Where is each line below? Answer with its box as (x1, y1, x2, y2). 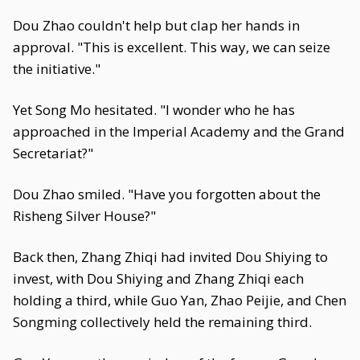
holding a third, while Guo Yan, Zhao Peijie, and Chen (13, 291, 346, 309)
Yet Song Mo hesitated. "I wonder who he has (13, 100, 295, 119)
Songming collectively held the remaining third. (13, 313, 312, 331)
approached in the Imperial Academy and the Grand (13, 122, 345, 141)
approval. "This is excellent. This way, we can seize (13, 38, 330, 56)
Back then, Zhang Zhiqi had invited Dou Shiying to (13, 247, 328, 266)
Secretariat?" (13, 144, 93, 162)
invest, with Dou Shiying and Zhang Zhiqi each (13, 269, 304, 288)
